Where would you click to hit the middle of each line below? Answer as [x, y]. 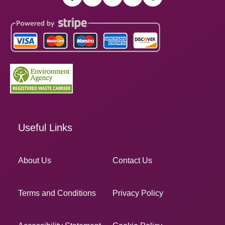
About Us [35, 160]
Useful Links [45, 127]
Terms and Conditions [57, 193]
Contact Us [132, 160]
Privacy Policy [138, 193]
